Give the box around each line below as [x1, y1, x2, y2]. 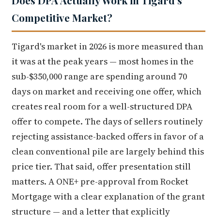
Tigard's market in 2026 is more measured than [12, 40, 203, 53]
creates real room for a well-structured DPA [12, 100, 192, 113]
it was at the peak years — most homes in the [12, 55, 194, 68]
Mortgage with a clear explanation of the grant [12, 190, 205, 203]
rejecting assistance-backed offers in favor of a [12, 130, 204, 143]
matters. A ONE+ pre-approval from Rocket [12, 175, 188, 188]
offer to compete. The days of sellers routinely [12, 115, 203, 128]
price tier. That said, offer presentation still [12, 160, 191, 173]
